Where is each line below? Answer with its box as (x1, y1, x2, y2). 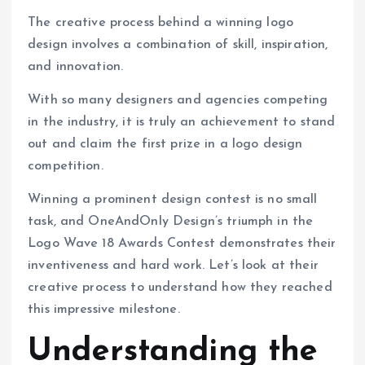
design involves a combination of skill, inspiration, (28, 37, 328, 51)
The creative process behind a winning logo (28, 15, 293, 29)
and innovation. (28, 59, 124, 73)
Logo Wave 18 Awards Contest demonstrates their (28, 237, 336, 251)
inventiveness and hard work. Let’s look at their (28, 259, 319, 273)
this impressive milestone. (28, 303, 180, 317)
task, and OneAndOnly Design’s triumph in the (28, 215, 314, 229)
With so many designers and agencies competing (28, 93, 328, 107)
